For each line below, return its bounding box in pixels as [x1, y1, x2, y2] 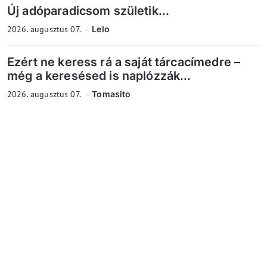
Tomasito [92, 89, 131, 100]
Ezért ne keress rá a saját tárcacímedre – [7, 55, 241, 70]
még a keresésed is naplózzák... [7, 69, 191, 83]
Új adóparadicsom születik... [7, 4, 170, 18]
